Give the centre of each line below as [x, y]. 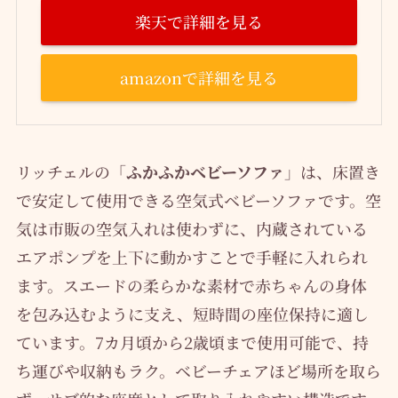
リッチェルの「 [71, 172]
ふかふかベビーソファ [205, 172]
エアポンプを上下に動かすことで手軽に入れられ [191, 257]
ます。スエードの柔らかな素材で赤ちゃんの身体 [191, 286]
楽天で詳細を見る [199, 22]
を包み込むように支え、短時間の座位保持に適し [192, 314]
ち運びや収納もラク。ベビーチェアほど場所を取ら [198, 371]
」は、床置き [332, 172]
